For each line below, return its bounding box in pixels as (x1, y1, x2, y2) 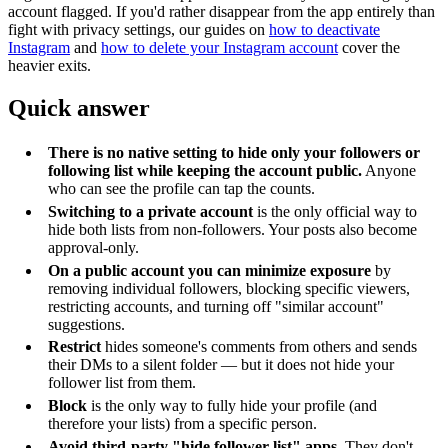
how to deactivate (269, 20, 380, 38)
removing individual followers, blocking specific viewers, (48, 279, 410, 297)
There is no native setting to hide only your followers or (48, 144, 420, 162)
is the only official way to (253, 202, 417, 220)
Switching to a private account (48, 202, 253, 220)
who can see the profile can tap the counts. (48, 180, 315, 198)
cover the (338, 38, 400, 56)
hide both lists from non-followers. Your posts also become (48, 220, 417, 238)
